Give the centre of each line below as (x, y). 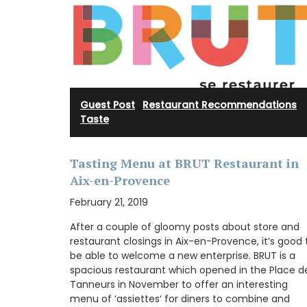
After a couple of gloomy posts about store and (185, 226)
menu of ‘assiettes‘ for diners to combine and (180, 298)
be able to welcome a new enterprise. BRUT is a (183, 255)
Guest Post (108, 105)
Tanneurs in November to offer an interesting (179, 284)
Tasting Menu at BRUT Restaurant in (184, 163)
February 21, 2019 (109, 202)
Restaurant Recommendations (220, 105)
